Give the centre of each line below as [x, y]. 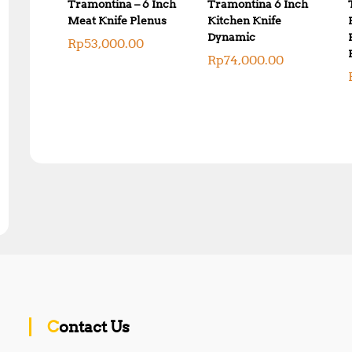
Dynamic [232, 37]
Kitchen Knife [245, 20]
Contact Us [95, 326]
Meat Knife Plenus [117, 20]
